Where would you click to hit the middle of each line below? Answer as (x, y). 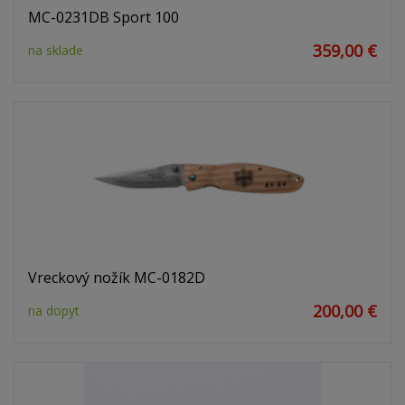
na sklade (56, 51)
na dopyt (54, 311)
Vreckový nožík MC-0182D (117, 278)
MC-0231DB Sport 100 (104, 18)
